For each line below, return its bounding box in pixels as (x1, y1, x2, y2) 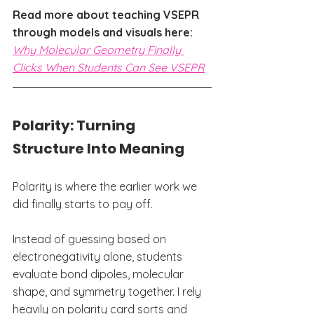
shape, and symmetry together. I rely (13, 284, 204, 299)
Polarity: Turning (13, 115, 138, 135)
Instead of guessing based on (13, 231, 169, 246)
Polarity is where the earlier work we (13, 179, 200, 193)
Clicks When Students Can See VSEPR (13, 60, 205, 74)
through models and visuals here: (13, 25, 196, 39)
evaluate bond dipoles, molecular (13, 266, 186, 281)
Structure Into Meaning (13, 138, 184, 158)
